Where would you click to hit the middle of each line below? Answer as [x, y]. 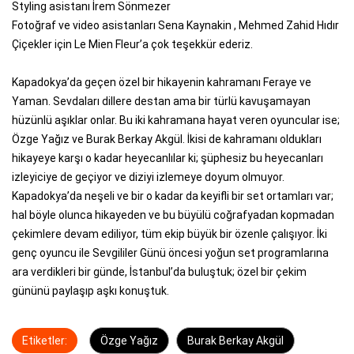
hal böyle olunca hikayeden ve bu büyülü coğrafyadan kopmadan [173, 215]
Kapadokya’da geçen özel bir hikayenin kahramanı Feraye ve [162, 83]
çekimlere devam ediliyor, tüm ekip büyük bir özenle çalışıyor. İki [169, 234]
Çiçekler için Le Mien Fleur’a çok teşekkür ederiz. [132, 45]
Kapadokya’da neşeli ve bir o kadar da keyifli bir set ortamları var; [173, 196]
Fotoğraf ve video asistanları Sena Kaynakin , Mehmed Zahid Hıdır [175, 26]
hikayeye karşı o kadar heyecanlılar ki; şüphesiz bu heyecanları [168, 158]
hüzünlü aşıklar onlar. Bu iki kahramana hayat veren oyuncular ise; [176, 121]
